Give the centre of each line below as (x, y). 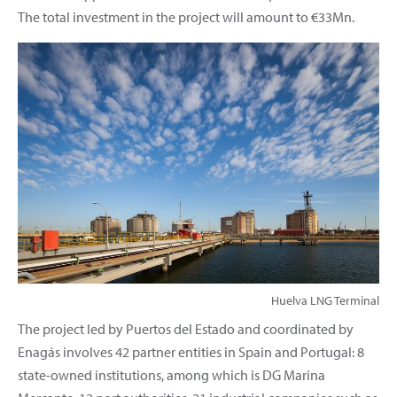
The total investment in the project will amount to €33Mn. (186, 16)
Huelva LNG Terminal (325, 300)
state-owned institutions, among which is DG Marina (171, 374)
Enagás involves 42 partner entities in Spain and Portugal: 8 (191, 351)
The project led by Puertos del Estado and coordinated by (186, 328)
